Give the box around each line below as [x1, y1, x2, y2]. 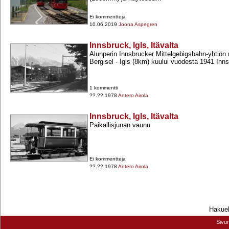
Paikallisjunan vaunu [89, 121, 150, 129]
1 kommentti [89, 85, 118, 91]
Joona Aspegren [119, 21, 157, 28]
